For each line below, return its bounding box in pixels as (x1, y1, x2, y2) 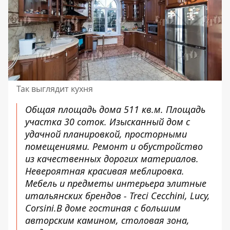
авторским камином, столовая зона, (25, 214, 189, 226)
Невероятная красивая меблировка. (25, 164, 184, 177)
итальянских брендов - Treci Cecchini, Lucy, (25, 189, 210, 202)
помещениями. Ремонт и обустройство (25, 140, 203, 152)
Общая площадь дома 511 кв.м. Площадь (25, 103, 205, 116)
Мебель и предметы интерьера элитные (25, 177, 206, 189)
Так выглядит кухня (16, 83, 93, 94)
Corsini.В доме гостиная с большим (25, 201, 181, 214)
